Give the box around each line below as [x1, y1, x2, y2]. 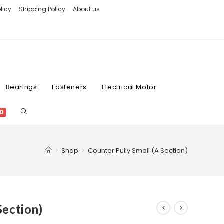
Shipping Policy [19, 5, 65, 13]
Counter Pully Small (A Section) [88, 145, 188, 155]
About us [73, 5, 100, 13]
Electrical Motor [101, 82, 157, 92]
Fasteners [52, 82, 87, 92]
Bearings [5, 82, 37, 92]
